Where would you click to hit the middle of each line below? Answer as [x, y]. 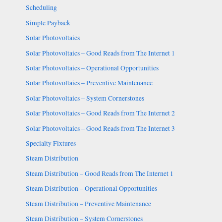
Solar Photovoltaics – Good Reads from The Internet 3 [100, 128]
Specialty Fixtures [51, 143]
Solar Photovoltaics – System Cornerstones [85, 98]
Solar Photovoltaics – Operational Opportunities [92, 68]
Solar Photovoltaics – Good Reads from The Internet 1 [100, 53]
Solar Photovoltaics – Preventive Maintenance [89, 83]
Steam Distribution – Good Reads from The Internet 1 [99, 173]
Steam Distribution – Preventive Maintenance [88, 203]
